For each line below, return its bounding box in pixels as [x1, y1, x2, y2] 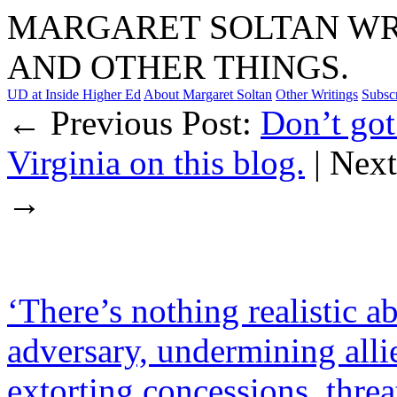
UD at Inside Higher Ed [7, 87, 141, 102]
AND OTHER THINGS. [7, 48, 349, 86]
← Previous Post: [7, 104, 261, 142]
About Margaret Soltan [144, 87, 272, 102]
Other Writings [276, 87, 358, 102]
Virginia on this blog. [7, 144, 305, 182]
